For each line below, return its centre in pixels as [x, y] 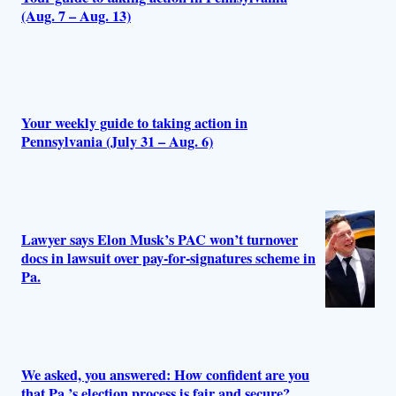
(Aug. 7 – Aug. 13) [76, 15]
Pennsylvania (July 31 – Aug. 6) [117, 142]
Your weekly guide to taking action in [134, 123]
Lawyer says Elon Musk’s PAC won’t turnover [160, 240]
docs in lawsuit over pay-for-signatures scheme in [168, 259]
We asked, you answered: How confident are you [165, 375]
